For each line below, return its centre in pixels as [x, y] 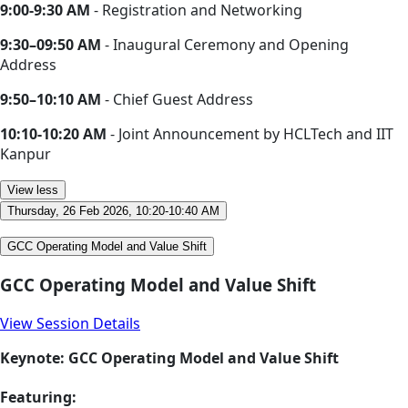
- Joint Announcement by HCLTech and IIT [252, 134]
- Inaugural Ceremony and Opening [225, 45]
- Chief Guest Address [177, 100]
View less [33, 190]
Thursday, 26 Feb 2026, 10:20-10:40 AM [113, 211]
